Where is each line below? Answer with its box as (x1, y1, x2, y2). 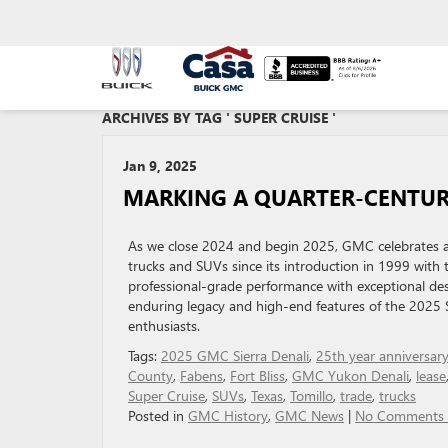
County (128, 366, 173, 385)
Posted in (128, 406, 188, 425)
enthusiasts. (128, 316, 200, 335)
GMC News (275, 406, 344, 425)
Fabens (180, 366, 223, 385)
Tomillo (290, 386, 333, 405)
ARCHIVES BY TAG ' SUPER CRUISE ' (102, 108, 336, 127)
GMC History (188, 406, 268, 425)
